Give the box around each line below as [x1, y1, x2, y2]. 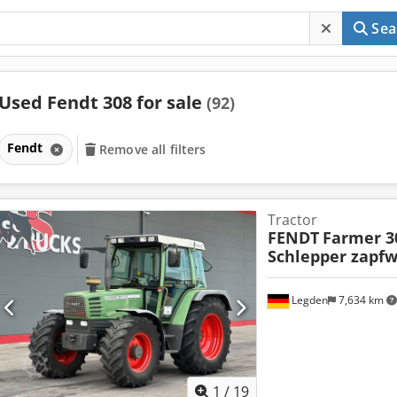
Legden [288, 292, 328, 308]
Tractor [267, 209, 317, 230]
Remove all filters [99, 140, 206, 158]
